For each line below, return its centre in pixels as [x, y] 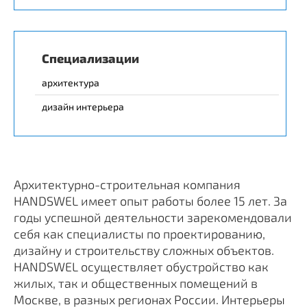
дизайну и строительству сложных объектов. [145, 250]
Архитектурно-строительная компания [127, 184]
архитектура [71, 83]
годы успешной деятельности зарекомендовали [153, 217]
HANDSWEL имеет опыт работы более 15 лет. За [150, 201]
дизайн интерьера [83, 107]
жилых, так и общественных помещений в [136, 283]
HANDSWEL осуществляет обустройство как [141, 267]
